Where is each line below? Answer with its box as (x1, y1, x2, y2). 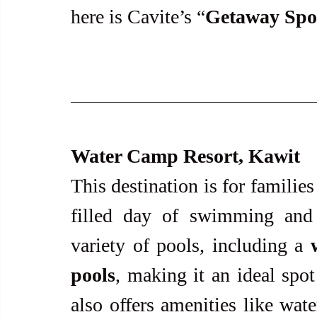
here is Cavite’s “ (71, 6, 205, 28)
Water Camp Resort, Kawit (71, 145, 300, 167)
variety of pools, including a (71, 234, 311, 256)
